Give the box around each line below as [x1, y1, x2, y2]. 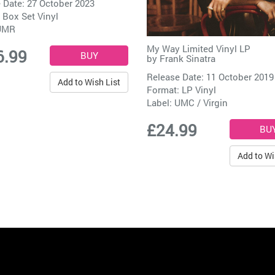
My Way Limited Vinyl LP [147, 42, 250, 55]
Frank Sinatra [160, 52, 215, 64]
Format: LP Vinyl [147, 83, 216, 96]
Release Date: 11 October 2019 [147, 70, 274, 83]
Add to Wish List [58, 76, 120, 88]
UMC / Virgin [174, 96, 228, 109]
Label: [147, 96, 174, 109]
